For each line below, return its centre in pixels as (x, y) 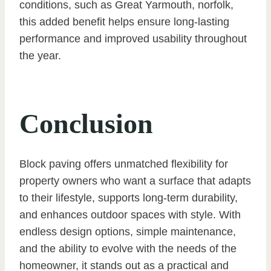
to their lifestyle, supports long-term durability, (129, 198)
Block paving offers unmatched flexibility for (124, 164)
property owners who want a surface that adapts (135, 181)
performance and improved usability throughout (133, 39)
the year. (40, 56)
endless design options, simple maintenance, (128, 232)
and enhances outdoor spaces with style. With (130, 215)
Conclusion (86, 124)
